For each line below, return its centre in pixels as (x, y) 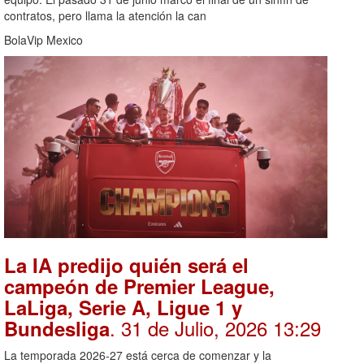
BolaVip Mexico (43, 40)
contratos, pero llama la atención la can (105, 16)
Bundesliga (57, 329)
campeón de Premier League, (139, 286)
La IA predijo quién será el (126, 265)
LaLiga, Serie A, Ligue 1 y (123, 308)
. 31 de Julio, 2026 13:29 (215, 328)
